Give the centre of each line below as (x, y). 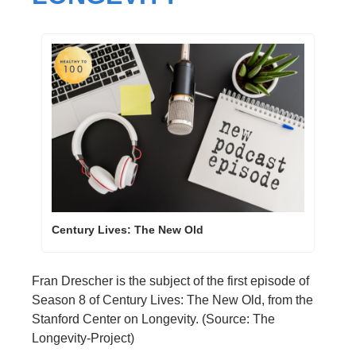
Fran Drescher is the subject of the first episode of (170, 281)
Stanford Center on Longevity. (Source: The (153, 319)
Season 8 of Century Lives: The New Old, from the (172, 300)
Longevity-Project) (83, 339)
